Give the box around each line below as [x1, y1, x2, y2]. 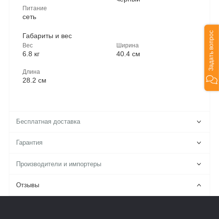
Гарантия [16, 139, 43, 147]
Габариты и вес [22, 31, 72, 40]
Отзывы [16, 181, 40, 189]
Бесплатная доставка [16, 118, 81, 126]
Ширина [116, 42, 139, 48]
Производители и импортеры [16, 160, 102, 168]
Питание [22, 4, 47, 11]
